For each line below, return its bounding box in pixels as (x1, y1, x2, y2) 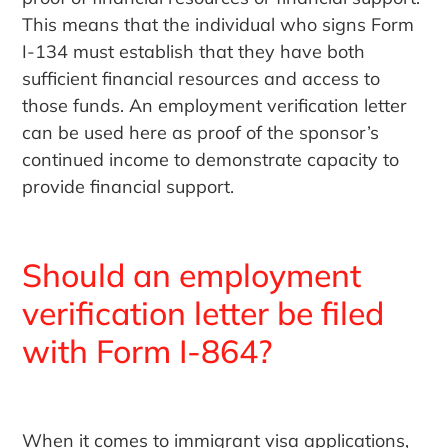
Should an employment (22, 255, 362, 295)
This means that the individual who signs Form (22, 13, 415, 37)
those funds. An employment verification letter (22, 94, 408, 118)
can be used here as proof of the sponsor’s (22, 121, 380, 145)
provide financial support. (22, 175, 235, 199)
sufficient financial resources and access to (22, 67, 381, 91)
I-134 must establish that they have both (22, 40, 366, 64)
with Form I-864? (22, 331, 273, 371)
